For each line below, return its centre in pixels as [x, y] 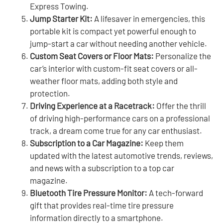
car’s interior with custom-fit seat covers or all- [114, 68]
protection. [50, 93]
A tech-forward [175, 192]
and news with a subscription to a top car [102, 167]
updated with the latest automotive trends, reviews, [121, 155]
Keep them [164, 143]
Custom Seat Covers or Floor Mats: [92, 56]
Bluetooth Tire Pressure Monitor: [89, 192]
